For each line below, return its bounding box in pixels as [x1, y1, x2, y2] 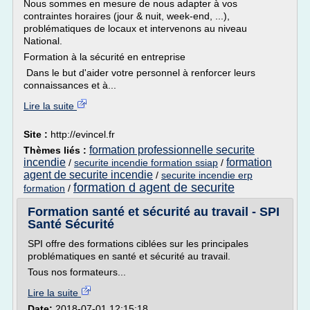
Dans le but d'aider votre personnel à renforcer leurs [24, 67, 255, 78]
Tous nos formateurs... [28, 266, 126, 277]
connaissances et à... [24, 80, 116, 91]
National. [24, 35, 62, 46]
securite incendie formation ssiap [74, 157, 218, 168]
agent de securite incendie [24, 169, 153, 181]
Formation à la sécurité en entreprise [24, 51, 185, 62]
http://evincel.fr [51, 129, 115, 140]
